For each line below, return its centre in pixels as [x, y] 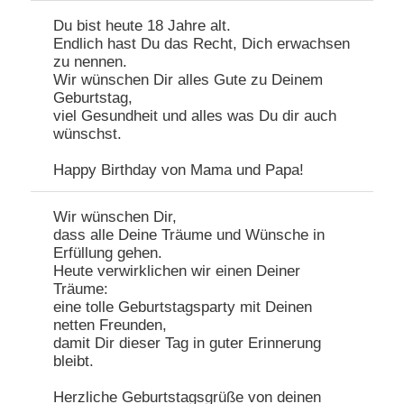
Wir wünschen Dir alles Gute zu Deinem [188, 80]
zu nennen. [91, 62]
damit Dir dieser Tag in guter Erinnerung [188, 344]
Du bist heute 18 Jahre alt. [142, 26]
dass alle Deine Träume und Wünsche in [189, 235]
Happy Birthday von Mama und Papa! [179, 170]
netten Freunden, [110, 326]
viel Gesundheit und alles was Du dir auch [195, 116]
